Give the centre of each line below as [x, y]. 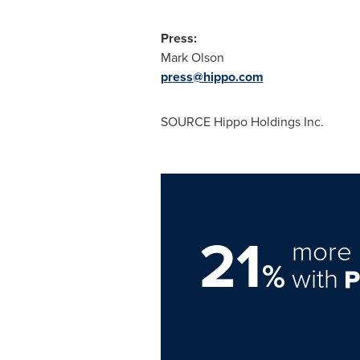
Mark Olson [192, 57]
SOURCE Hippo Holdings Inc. [242, 122]
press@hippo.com [212, 77]
